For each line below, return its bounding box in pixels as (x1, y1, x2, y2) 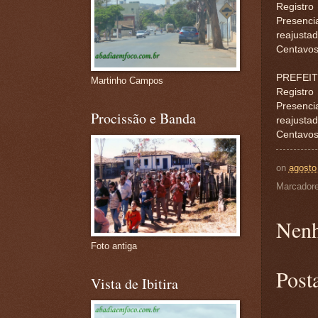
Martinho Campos (90, 75, 163, 86)
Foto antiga (90, 241, 137, 251)
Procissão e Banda (90, 109, 196, 128)
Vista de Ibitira (90, 274, 178, 293)
